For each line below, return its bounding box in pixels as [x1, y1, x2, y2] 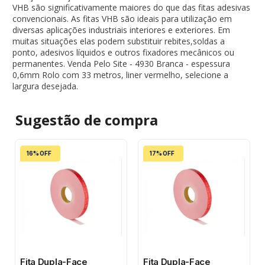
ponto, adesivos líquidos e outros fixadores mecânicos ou [12, 46, 235, 58]
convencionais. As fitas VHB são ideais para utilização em [12, 12, 232, 24]
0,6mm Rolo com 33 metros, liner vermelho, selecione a [12, 69, 229, 80]
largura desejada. [12, 80, 79, 92]
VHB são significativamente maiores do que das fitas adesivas [12, 1, 251, 13]
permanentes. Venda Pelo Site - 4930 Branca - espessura [12, 57, 231, 69]
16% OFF [27, 149, 51, 157]
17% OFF [150, 149, 174, 157]
